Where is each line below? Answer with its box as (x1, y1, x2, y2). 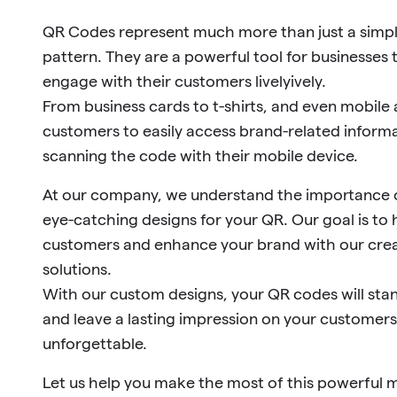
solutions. (43, 261, 112, 278)
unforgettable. (43, 335, 147, 353)
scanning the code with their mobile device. (43, 147, 358, 165)
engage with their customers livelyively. (43, 73, 326, 90)
